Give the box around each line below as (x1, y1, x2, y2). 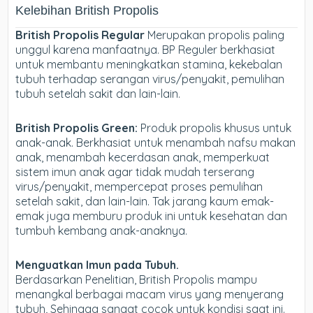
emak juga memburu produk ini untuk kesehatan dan (15, 209, 288, 224)
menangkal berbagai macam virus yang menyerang (15, 287, 284, 302)
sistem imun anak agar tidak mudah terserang (15, 165, 255, 180)
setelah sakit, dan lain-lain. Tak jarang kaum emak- (15, 194, 275, 209)
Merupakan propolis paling (145, 28, 285, 43)
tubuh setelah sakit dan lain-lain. (15, 87, 181, 101)
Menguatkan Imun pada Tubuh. (15, 258, 180, 272)
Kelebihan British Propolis (15, 3, 159, 18)
